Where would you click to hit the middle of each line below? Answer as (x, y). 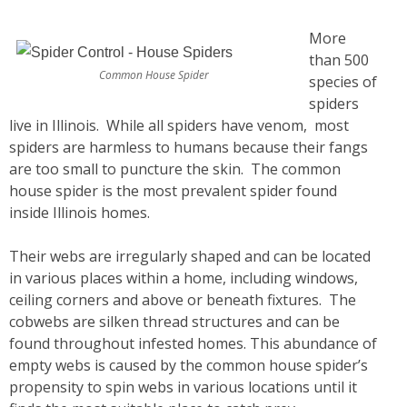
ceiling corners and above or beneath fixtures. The (183, 300)
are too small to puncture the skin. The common (175, 169)
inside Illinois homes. (79, 213)
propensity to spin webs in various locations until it (183, 387)
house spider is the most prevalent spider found (173, 191)
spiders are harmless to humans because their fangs (189, 147)
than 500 (339, 60)
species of (343, 82)
